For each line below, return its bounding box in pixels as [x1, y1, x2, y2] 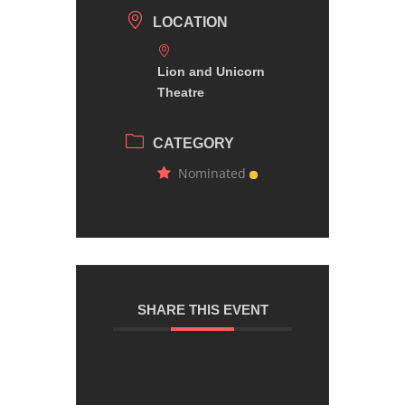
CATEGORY [153, 135, 234, 151]
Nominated [178, 164, 246, 182]
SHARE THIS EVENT [137, 301, 268, 317]
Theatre [157, 84, 204, 99]
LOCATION [153, 14, 228, 30]
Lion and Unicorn [157, 63, 265, 79]
